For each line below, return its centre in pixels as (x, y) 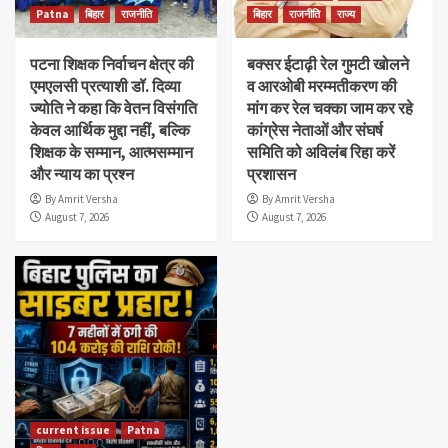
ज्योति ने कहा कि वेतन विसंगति (113, 107)
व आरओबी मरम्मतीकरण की (321, 85)
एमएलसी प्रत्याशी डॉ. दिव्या (105, 85)
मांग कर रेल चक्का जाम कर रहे (329, 107)
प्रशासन (271, 173)
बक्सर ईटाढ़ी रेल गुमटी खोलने (327, 63)
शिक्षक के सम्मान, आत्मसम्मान (111, 151)
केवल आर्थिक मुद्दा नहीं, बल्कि (110, 129)
